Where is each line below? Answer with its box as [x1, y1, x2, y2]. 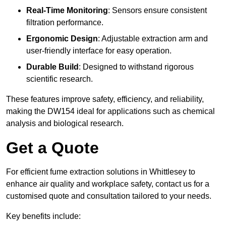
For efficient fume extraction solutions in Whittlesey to [6, 167, 195, 177]
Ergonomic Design [26, 34, 98, 43]
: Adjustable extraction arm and [98, 34, 208, 43]
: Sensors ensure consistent [108, 6, 207, 15]
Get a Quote [6, 139, 99, 157]
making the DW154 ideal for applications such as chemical [6, 107, 215, 116]
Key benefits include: [6, 212, 81, 221]
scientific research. [26, 75, 93, 84]
